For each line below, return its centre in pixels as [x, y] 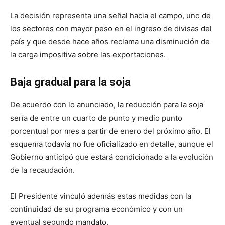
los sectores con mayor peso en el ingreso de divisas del [111, 29]
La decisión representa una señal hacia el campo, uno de [110, 16]
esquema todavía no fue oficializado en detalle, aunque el [112, 144]
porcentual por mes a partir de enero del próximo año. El [110, 131]
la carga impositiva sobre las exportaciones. [88, 55]
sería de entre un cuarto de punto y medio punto [96, 118]
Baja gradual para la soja [70, 82]
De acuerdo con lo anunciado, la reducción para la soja [107, 105]
